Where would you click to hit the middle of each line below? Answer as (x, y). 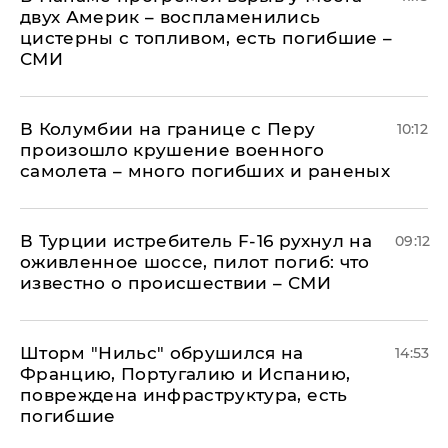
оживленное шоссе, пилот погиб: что (195, 262)
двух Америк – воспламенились (170, 17)
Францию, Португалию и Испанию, (185, 374)
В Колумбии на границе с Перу (168, 129)
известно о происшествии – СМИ (175, 283)
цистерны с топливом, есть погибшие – (206, 38)
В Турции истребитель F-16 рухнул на (196, 241)
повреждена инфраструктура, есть (184, 395)
